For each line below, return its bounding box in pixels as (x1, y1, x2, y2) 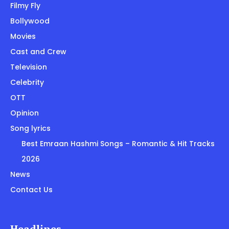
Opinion (10, 107, 39, 118)
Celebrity (10, 77, 44, 87)
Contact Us (10, 184, 53, 195)
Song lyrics (10, 123, 51, 133)
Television (10, 61, 47, 72)
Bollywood (10, 15, 50, 26)
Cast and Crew (10, 46, 66, 57)
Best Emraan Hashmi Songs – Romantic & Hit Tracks (21, 138, 215, 149)
